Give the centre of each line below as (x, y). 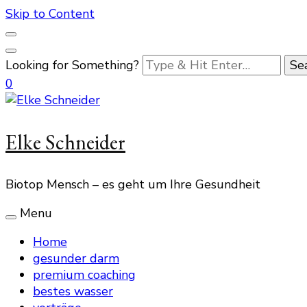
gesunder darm (76, 258)
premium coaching (84, 275)
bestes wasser (73, 291)
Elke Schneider (65, 142)
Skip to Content (50, 14)
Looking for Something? (74, 65)
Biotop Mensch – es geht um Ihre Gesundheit (133, 184)
